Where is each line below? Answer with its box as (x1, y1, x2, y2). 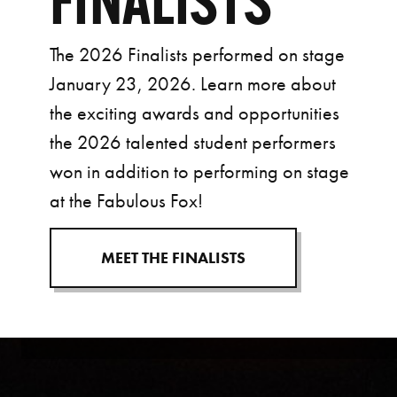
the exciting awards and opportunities (50, 99, 339, 126)
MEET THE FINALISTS (101, 246, 245, 268)
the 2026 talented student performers (50, 128, 336, 155)
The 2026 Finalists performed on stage (50, 41, 345, 67)
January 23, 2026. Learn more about (50, 70, 336, 97)
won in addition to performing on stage (50, 158, 349, 184)
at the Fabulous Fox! (50, 187, 203, 214)
